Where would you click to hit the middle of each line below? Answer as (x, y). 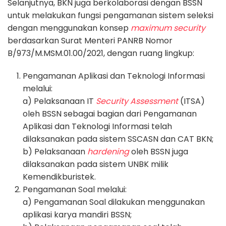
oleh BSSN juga (159, 152)
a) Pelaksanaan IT (59, 101)
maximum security (168, 28)
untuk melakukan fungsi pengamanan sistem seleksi (110, 16)
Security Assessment (137, 101)
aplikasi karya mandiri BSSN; (77, 215)
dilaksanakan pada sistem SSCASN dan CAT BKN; (118, 139)
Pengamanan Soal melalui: (75, 190)
